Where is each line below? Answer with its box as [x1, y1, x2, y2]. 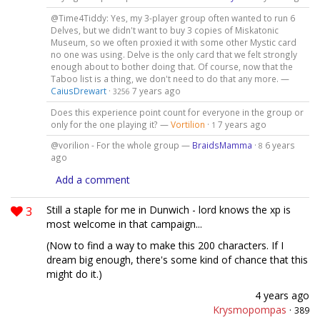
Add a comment [56, 173, 130, 187]
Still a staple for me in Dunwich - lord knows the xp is [46, 203, 291, 217]
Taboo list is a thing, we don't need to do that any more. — [50, 72, 289, 84]
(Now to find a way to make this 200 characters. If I [46, 239, 284, 253]
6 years [264, 139, 295, 151]
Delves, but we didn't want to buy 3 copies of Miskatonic [50, 24, 279, 36]
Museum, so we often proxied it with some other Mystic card [50, 36, 296, 48]
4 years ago [255, 289, 309, 303]
